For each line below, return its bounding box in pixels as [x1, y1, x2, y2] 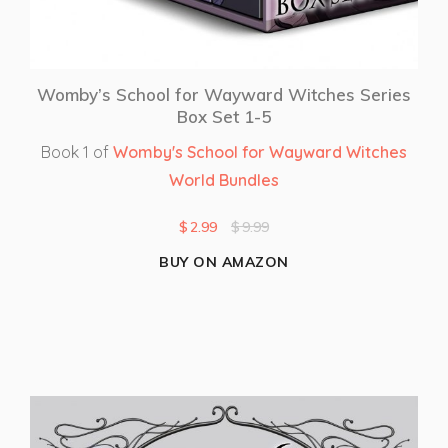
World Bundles [169, 169, 279, 190]
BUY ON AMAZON [159, 252, 289, 271]
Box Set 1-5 [177, 105, 271, 127]
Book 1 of [41, 141, 113, 162]
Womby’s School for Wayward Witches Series [37, 83, 411, 105]
